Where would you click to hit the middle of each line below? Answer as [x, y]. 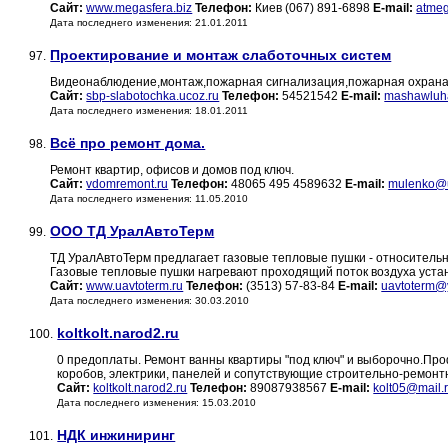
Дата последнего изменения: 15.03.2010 [157, 403]
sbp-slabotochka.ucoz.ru [153, 96]
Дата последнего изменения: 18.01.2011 [149, 111]
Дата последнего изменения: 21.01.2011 [149, 23]
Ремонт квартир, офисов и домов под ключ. [172, 170]
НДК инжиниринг [116, 435]
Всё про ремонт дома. [128, 143]
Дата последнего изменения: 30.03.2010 [150, 301]
